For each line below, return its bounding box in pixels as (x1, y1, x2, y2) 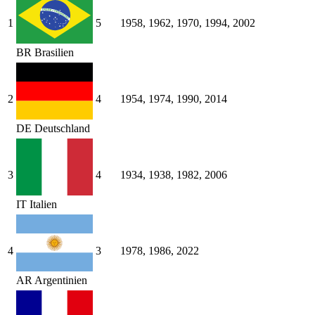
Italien (30, 198, 57, 211)
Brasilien (34, 46, 74, 59)
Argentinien (34, 274, 87, 287)
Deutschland (34, 122, 90, 135)
